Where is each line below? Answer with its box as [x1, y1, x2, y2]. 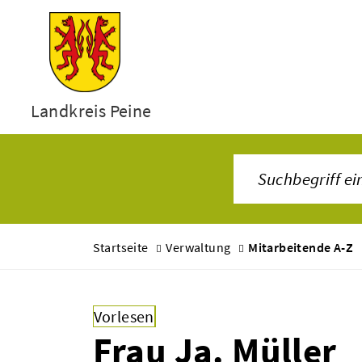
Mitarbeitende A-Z [248, 239, 353, 255]
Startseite [92, 239, 149, 255]
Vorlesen [93, 306, 154, 326]
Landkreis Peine [30, 100, 152, 122]
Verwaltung [166, 239, 231, 255]
